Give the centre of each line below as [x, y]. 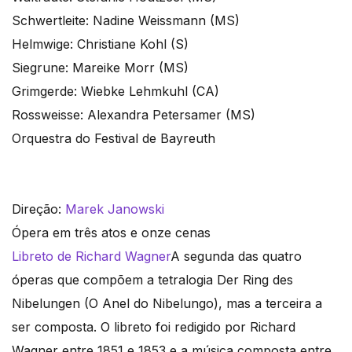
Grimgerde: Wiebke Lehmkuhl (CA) [115, 92]
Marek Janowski [115, 209]
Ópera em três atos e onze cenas [111, 233]
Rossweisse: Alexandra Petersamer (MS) [134, 115]
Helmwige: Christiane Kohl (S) [100, 44]
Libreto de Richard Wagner [91, 257]
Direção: [38, 209]
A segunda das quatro [236, 257]
